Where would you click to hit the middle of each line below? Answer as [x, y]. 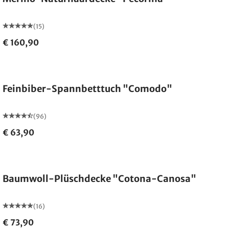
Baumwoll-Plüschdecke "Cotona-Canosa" [100, 179]
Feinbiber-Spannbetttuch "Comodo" [88, 89]
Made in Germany [41, 153]
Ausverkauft [33, 63]
